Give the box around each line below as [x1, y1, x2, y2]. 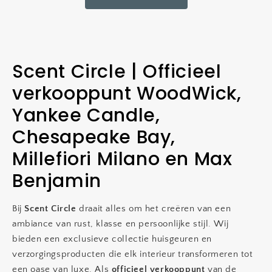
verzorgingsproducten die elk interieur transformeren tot [12, 249, 253, 259]
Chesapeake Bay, [12, 124, 176, 150]
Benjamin [12, 168, 101, 194]
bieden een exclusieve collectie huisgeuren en [12, 234, 212, 244]
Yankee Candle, [12, 103, 160, 128]
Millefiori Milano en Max [12, 146, 233, 172]
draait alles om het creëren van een [76, 203, 231, 214]
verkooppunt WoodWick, [12, 81, 242, 106]
